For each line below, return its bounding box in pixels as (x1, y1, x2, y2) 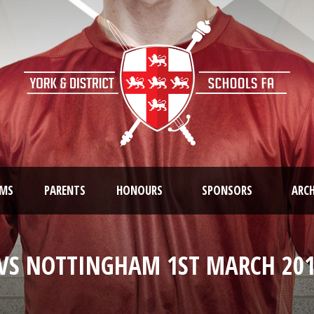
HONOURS (116, 182, 163, 198)
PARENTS (44, 182, 86, 198)
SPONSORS (202, 182, 252, 198)
